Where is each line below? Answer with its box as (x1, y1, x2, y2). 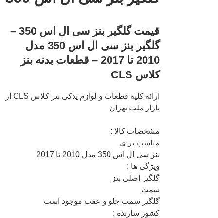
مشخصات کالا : (110, 127, 160, 135)
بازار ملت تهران (109, 103, 160, 112)
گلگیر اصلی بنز (112, 173, 160, 182)
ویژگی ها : (127, 162, 160, 170)
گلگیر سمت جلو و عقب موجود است (44, 197, 160, 205)
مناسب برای (120, 138, 160, 147)
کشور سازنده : (113, 208, 160, 217)
